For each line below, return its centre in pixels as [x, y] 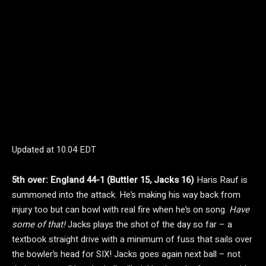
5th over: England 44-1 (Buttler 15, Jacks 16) [104, 180]
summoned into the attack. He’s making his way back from [126, 195]
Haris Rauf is [222, 180]
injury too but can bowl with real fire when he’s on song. [121, 210]
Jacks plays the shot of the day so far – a [149, 224]
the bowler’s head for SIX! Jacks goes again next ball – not [126, 254]
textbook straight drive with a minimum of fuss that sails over [132, 239]
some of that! [39, 224]
